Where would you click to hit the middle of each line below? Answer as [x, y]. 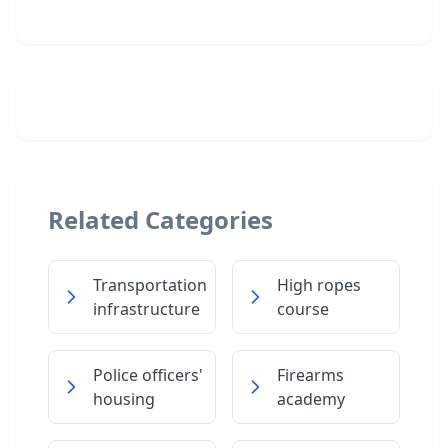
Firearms [310, 375]
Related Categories [160, 219]
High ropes [319, 285]
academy [311, 399]
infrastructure [146, 309]
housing [124, 399]
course [303, 309]
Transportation [150, 285]
